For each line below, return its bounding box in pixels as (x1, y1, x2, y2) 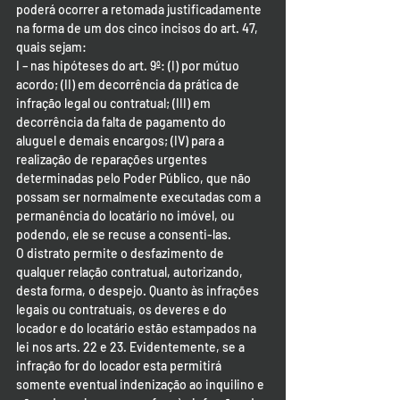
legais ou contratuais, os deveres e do (16, 302, 229, 317)
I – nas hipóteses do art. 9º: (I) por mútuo (16, 58, 242, 73)
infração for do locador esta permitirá (16, 358, 224, 373)
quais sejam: (16, 39, 87, 54)
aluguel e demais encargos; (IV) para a (16, 133, 227, 148)
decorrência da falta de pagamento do (16, 114, 229, 129)
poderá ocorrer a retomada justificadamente (16, 2, 264, 17)
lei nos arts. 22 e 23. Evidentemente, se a (16, 339, 247, 354)
